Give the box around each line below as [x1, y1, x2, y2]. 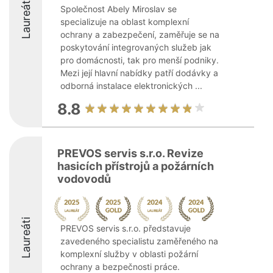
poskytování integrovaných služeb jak [60, 42, 211, 52]
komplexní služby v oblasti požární [60, 249, 198, 259]
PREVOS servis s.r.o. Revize [57, 147, 204, 160]
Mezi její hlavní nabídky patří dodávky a [60, 68, 218, 78]
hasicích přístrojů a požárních [57, 160, 214, 172]
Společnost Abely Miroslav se [60, 4, 177, 14]
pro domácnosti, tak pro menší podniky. [60, 55, 219, 65]
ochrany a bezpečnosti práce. [60, 261, 180, 272]
